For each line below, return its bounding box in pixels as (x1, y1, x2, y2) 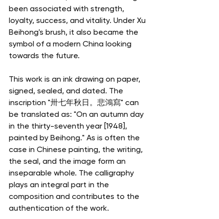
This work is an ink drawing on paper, (9, 74, 142, 84)
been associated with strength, (9, 4, 126, 14)
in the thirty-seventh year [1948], (9, 121, 129, 131)
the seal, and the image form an (9, 156, 128, 166)
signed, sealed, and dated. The (9, 86, 125, 96)
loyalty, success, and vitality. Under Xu (9, 16, 148, 25)
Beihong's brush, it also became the (9, 27, 140, 37)
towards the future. (9, 51, 80, 61)
